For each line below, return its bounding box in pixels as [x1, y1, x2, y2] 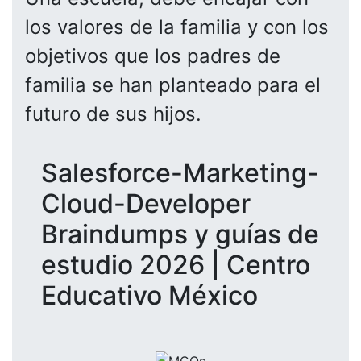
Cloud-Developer [41, 187, 251, 219]
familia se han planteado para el [25, 73, 321, 97]
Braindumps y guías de [41, 218, 319, 250]
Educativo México [41, 279, 258, 311]
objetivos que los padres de [25, 44, 280, 68]
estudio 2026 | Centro [41, 248, 310, 280]
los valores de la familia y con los [25, 15, 329, 39]
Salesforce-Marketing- [41, 156, 319, 189]
